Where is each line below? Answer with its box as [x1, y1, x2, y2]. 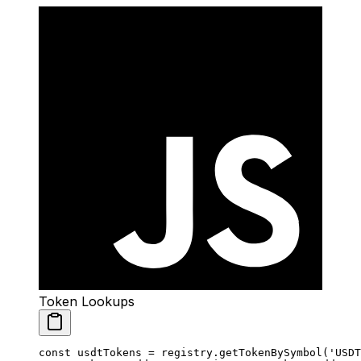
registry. [155, 346, 219, 359]
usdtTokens [71, 346, 142, 359]
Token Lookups [39, 293, 135, 310]
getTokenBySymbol [219, 346, 322, 359]
